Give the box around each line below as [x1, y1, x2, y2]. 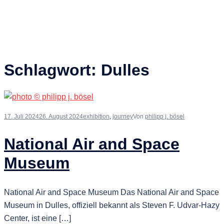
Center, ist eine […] [4, 213, 71, 222]
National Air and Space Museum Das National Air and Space [4, 187, 219, 196]
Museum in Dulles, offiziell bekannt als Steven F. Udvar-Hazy [4, 200, 219, 209]
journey [112, 112, 133, 120]
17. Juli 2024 [4, 112, 39, 120]
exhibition [83, 112, 109, 120]
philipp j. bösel [145, 112, 184, 120]
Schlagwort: [4, 61, 101, 79]
